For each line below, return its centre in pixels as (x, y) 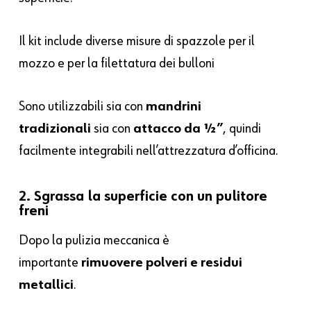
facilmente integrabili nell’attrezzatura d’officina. (149, 151)
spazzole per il (216, 41)
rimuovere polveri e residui (162, 263)
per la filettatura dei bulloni (141, 64)
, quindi (242, 129)
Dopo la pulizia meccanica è (94, 241)
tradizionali (55, 129)
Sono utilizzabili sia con (83, 107)
